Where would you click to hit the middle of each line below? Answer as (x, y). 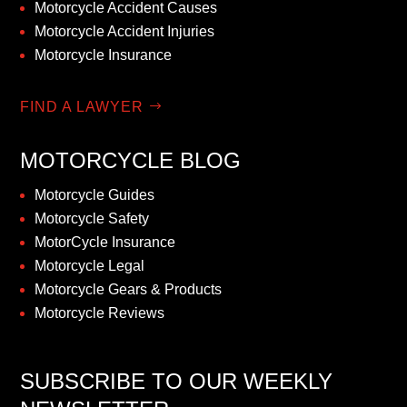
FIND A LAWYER (82, 106)
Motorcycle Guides (95, 194)
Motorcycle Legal (90, 265)
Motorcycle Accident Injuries (125, 31)
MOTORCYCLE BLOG (131, 160)
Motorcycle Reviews (100, 313)
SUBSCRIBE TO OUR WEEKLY (177, 381)
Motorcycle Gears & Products (129, 289)
